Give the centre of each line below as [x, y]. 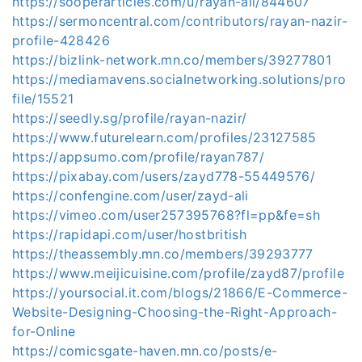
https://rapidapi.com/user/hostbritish [129, 234]
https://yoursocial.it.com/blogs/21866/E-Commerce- [180, 293]
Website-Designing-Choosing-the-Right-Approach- [175, 312]
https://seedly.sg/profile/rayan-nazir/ [130, 118]
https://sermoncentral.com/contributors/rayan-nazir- [180, 21]
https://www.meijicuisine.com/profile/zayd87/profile [178, 273]
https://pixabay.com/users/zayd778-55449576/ [164, 176]
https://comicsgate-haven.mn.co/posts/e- [145, 351]
